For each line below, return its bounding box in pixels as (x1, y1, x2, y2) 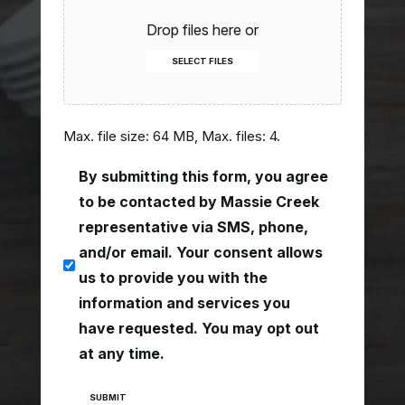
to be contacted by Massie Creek (78, 193, 319, 211)
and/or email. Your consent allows (78, 243, 323, 261)
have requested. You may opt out (78, 319, 319, 337)
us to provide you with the (78, 268, 268, 287)
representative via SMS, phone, (78, 218, 308, 236)
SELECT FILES (171, 56, 233, 66)
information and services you (78, 294, 290, 312)
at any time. (78, 344, 165, 363)
